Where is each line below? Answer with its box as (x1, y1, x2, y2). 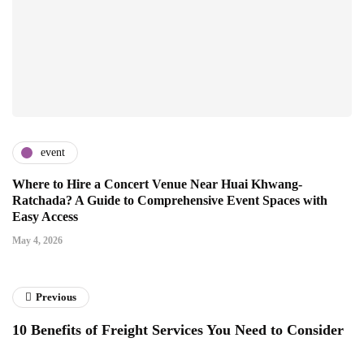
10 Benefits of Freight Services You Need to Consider (12, 321, 344, 338)
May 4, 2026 (12, 234, 63, 246)
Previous (36, 290, 76, 303)
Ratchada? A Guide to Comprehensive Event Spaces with (12, 193, 327, 207)
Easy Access (12, 209, 78, 223)
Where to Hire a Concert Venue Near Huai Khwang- (12, 176, 302, 191)
